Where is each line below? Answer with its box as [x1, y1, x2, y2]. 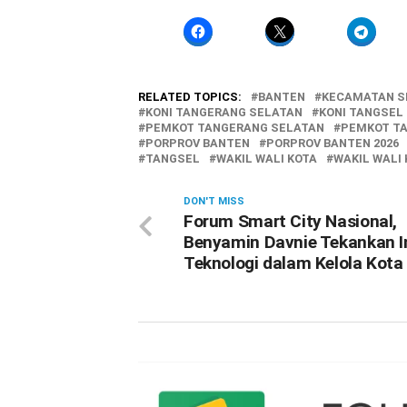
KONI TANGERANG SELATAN [145, 105, 303, 120]
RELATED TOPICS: [138, 90, 242, 104]
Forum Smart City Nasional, [184, 211, 398, 233]
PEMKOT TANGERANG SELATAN [145, 121, 324, 135]
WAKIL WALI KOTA [216, 152, 317, 166]
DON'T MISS [184, 195, 244, 208]
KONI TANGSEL [319, 105, 403, 120]
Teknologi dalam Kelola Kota [184, 253, 403, 274]
